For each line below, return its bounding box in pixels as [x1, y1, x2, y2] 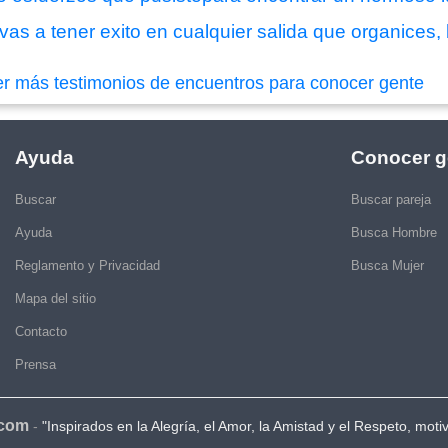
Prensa [15, 357, 56, 373]
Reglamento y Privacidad [15, 258, 160, 274]
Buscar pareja [351, 192, 431, 208]
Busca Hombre [351, 225, 437, 241]
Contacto [15, 324, 67, 340]
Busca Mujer [351, 258, 424, 274]
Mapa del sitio [15, 291, 96, 307]
